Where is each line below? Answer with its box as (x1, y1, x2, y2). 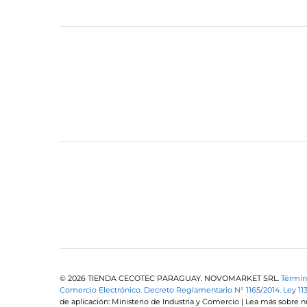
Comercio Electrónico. (60, 285, 144, 295)
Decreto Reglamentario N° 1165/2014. (144, 285, 283, 295)
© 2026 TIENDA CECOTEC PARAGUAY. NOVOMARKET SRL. (60, 273, 281, 284)
